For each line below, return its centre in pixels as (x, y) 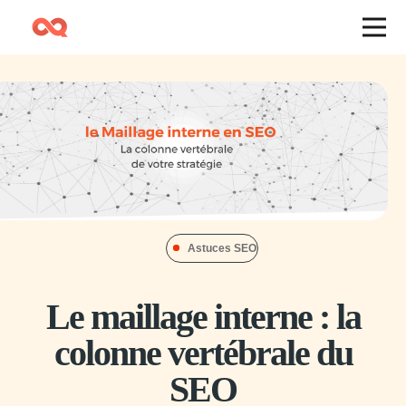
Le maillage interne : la (203, 317)
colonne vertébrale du (203, 353)
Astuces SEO (222, 249)
